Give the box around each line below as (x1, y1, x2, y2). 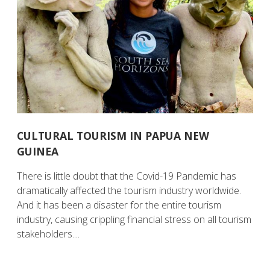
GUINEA (17, 144, 59, 159)
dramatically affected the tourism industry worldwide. (17, 184, 242, 198)
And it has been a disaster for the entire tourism (17, 198, 222, 212)
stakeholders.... (17, 227, 80, 241)
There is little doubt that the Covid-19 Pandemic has (17, 169, 237, 183)
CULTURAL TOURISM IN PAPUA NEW (17, 128, 210, 143)
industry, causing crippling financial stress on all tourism (17, 213, 252, 227)
